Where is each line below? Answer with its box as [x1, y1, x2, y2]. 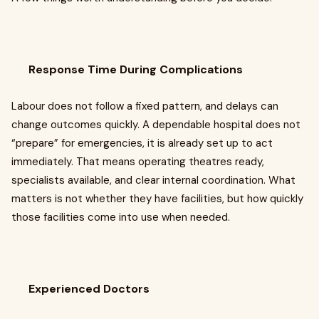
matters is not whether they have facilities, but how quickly [11, 192, 303, 206]
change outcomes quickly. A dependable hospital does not [11, 117, 300, 132]
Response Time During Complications [28, 62, 243, 78]
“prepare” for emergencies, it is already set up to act [11, 136, 273, 151]
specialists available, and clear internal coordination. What [11, 173, 296, 188]
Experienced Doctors [28, 281, 150, 297]
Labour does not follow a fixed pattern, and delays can [11, 99, 278, 114]
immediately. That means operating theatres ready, [11, 155, 264, 169]
